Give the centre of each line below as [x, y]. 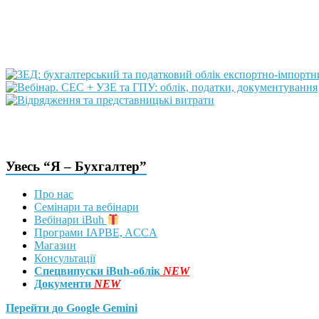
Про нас [54, 194]
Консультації [65, 258]
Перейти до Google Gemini [72, 308]
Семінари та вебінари [87, 206]
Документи [63, 284]
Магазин [55, 246]
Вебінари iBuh [70, 220]
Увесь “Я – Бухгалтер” [76, 167]
